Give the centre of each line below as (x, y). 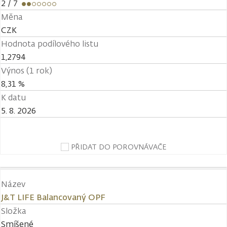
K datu (13, 97)
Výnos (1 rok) (27, 70)
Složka (14, 211)
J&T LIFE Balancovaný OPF (53, 197)
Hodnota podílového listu (50, 44)
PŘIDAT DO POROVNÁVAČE (119, 147)
